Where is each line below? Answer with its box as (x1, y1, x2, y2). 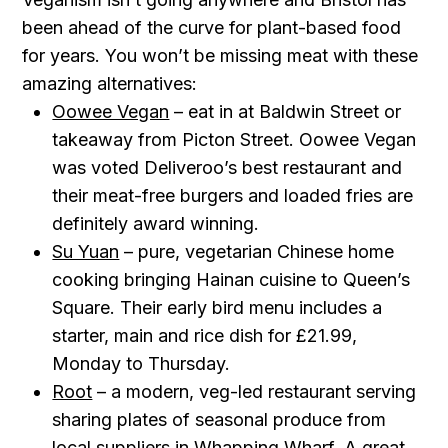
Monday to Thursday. (52, 353, 231, 374)
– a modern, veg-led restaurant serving (97, 381, 417, 402)
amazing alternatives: (22, 73, 198, 94)
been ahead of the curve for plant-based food (22, 17, 402, 38)
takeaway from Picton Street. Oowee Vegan (52, 129, 417, 150)
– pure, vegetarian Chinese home (124, 241, 395, 262)
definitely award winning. (52, 213, 260, 234)
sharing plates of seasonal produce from (52, 409, 387, 430)
